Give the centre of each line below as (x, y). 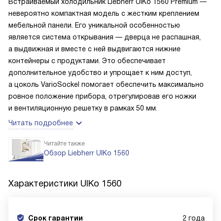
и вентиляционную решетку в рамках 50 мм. (83, 108)
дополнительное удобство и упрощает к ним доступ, (100, 73)
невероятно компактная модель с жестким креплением (104, 13)
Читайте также (64, 144)
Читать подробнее (41, 123)
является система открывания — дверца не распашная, (105, 37)
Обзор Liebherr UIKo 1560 (87, 153)
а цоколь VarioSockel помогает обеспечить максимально (106, 84)
